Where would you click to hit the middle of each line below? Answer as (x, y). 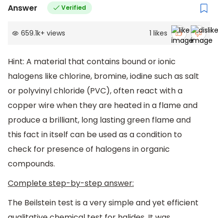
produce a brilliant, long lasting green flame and (99, 120)
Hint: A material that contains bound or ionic (92, 62)
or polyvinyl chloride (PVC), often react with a (95, 91)
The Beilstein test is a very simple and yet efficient (103, 202)
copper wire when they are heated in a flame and (103, 106)
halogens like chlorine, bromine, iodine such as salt (103, 76)
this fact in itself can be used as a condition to (95, 135)
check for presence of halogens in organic (89, 149)
